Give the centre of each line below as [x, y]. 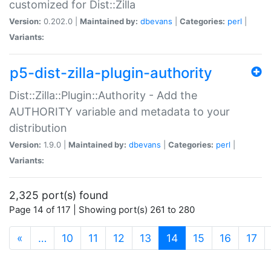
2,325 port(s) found [59, 195]
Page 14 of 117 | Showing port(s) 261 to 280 [102, 209]
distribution [38, 128]
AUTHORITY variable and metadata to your [119, 111]
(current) [199, 237]
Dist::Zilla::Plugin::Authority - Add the [103, 95]
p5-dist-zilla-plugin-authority [111, 73]
